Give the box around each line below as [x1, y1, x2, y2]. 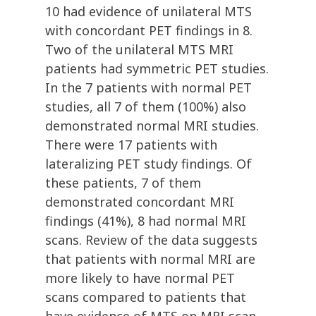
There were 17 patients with [45, 136, 217, 154]
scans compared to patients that [45, 288, 246, 306]
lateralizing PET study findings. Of [45, 155, 252, 173]
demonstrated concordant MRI [45, 193, 234, 211]
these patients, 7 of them [45, 174, 201, 192]
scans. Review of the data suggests [45, 231, 257, 249]
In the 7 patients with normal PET [45, 79, 252, 97]
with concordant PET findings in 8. [45, 22, 253, 39]
